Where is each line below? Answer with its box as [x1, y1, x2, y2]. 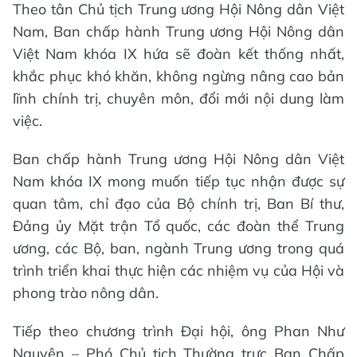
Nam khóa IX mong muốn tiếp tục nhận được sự [13, 171, 344, 190]
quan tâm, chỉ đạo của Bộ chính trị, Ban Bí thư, [13, 194, 344, 213]
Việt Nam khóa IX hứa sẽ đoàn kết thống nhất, [13, 44, 344, 63]
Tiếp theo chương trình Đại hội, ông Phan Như [13, 321, 344, 340]
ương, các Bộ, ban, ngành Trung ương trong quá [13, 238, 344, 257]
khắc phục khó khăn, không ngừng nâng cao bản [13, 66, 344, 85]
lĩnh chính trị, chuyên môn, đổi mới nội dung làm [13, 88, 344, 108]
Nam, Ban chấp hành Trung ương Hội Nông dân [13, 22, 344, 41]
